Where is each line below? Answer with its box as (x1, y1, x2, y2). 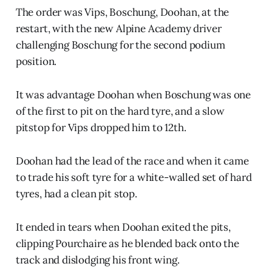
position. (15, 54, 57, 68)
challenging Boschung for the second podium (15, 38, 225, 52)
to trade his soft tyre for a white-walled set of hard (15, 170, 252, 184)
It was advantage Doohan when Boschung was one (15, 87, 251, 101)
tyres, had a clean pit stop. (15, 186, 137, 200)
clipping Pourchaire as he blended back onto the (15, 236, 239, 250)
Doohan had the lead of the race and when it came (15, 154, 249, 168)
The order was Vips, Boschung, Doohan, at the (15, 5, 229, 19)
